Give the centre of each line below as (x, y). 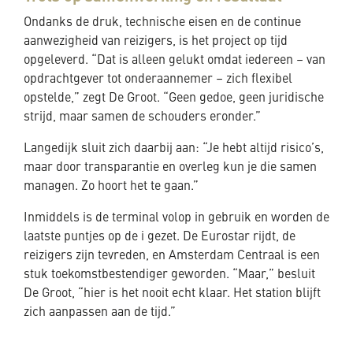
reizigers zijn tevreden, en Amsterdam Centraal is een (172, 256)
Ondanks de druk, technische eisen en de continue (162, 22)
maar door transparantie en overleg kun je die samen (170, 167)
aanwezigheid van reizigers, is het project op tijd (156, 41)
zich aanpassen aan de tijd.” (100, 312)
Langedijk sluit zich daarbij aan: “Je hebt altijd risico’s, (174, 149)
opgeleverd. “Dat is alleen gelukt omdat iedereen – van (175, 60)
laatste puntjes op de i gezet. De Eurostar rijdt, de (160, 237)
